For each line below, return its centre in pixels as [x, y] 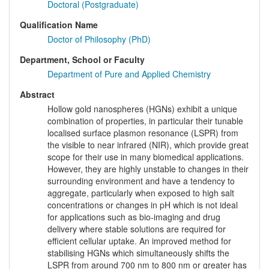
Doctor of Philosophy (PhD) [99, 39]
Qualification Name [59, 25]
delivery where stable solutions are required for [137, 229]
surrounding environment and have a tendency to [141, 181]
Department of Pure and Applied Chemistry [129, 74]
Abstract [37, 95]
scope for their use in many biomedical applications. [146, 157]
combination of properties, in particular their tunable [145, 121]
